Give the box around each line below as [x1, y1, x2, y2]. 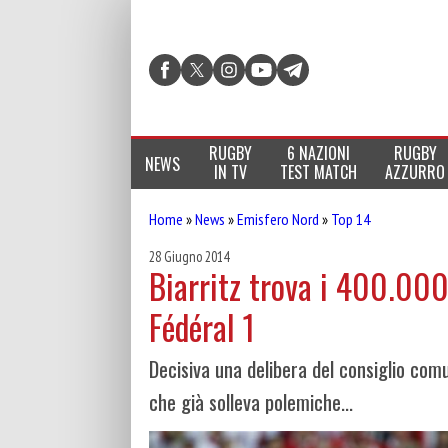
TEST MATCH [279, 160, 357, 184]
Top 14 [331, 209, 370, 229]
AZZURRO [385, 160, 446, 184]
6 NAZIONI [286, 141, 350, 165]
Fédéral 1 [149, 302, 255, 352]
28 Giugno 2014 [149, 247, 229, 266]
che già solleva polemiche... [149, 386, 353, 418]
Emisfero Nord [237, 209, 319, 229]
